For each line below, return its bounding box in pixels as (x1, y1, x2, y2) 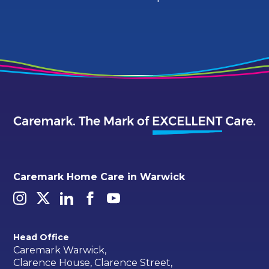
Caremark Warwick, (13, 244, 107, 256)
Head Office (13, 232, 70, 243)
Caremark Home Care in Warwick (13, 171, 186, 183)
